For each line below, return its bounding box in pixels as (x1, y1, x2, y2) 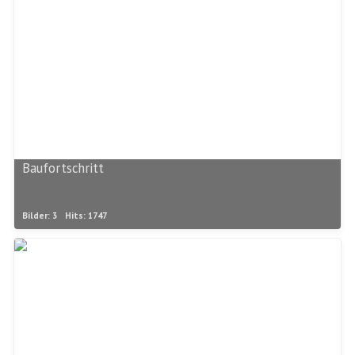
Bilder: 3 (22, 210, 57, 222)
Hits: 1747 (65, 210, 107, 222)
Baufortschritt (22, 159, 104, 177)
